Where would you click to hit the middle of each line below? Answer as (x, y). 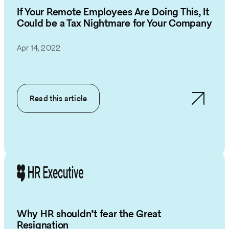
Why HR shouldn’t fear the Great (89, 214)
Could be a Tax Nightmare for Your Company (114, 23)
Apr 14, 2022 (39, 48)
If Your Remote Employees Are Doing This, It (113, 12)
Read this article (59, 98)
